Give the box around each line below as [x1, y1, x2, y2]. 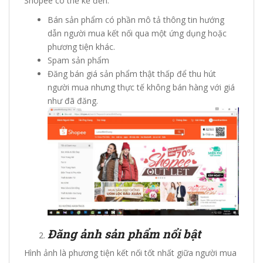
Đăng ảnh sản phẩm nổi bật [48, 225, 201, 241]
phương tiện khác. [48, 41, 115, 53]
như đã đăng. [48, 95, 98, 107]
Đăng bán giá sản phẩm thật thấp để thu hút [48, 68, 216, 80]
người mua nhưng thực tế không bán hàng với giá [48, 82, 235, 93]
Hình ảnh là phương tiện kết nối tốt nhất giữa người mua [24, 247, 237, 258]
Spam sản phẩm [48, 55, 109, 66]
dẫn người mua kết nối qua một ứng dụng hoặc [48, 28, 227, 39]
